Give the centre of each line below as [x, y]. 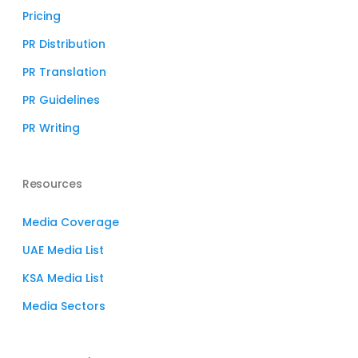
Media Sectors [64, 306]
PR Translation [64, 72]
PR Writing [51, 128]
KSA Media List [63, 278]
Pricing [42, 16]
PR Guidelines [61, 100]
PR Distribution [64, 44]
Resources [52, 184]
